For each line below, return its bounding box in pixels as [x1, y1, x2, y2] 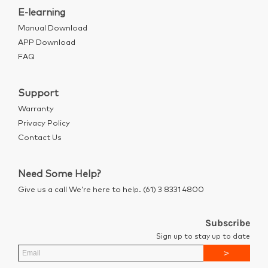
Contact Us [18, 134, 62, 142]
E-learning [18, 8, 65, 17]
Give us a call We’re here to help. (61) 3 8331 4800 [18, 186, 204, 194]
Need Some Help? [18, 169, 101, 179]
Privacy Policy [18, 120, 70, 127]
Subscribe [205, 217, 250, 229]
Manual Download [18, 25, 87, 32]
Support [18, 89, 59, 98]
